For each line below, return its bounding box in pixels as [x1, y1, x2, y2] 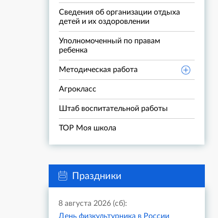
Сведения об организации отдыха [59, 8, 180, 16]
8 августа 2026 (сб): [58, 200, 127, 207]
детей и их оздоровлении [59, 18, 149, 25]
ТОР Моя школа [59, 124, 116, 132]
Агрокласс [59, 85, 96, 93]
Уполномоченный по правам [59, 37, 160, 45]
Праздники [72, 171, 122, 181]
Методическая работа [59, 66, 138, 73]
